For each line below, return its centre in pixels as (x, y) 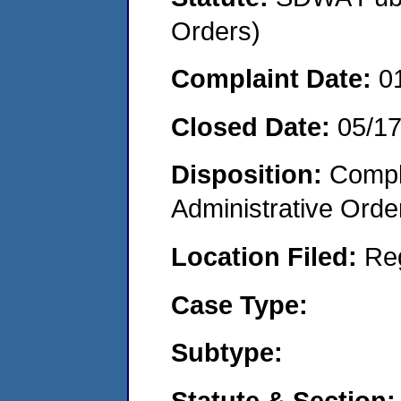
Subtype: (227, 353)
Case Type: (239, 304)
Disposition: (250, 175)
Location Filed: (268, 256)
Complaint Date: (275, 79)
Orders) (216, 30)
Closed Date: (254, 126)
